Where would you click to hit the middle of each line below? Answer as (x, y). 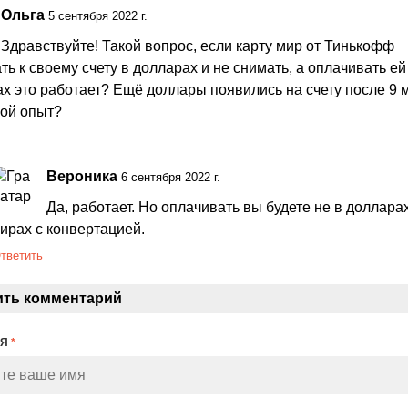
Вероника (82, 177)
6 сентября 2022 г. (170, 178)
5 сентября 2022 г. (97, 16)
